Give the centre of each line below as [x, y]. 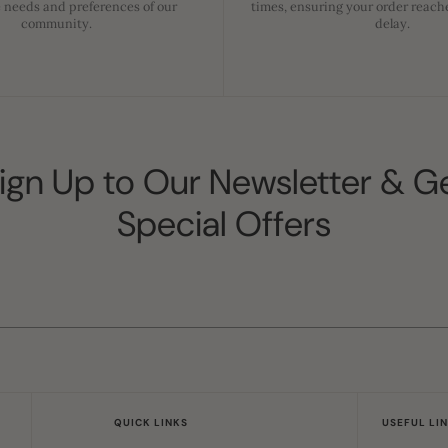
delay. [392, 22]
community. [56, 22]
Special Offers [224, 223]
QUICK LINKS [150, 422]
